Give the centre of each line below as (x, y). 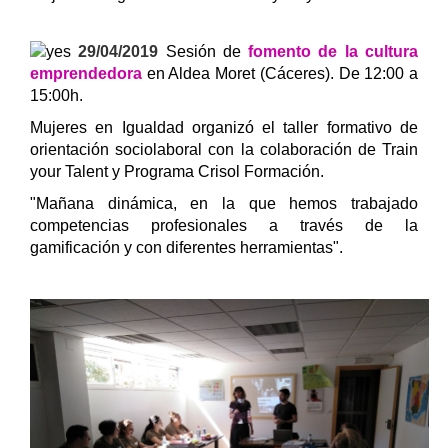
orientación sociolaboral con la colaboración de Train (224, 150)
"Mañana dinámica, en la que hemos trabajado (224, 204)
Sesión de (207, 51)
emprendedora (86, 74)
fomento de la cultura (333, 51)
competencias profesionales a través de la (224, 226)
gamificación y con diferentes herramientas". (186, 248)
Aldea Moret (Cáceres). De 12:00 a (293, 74)
